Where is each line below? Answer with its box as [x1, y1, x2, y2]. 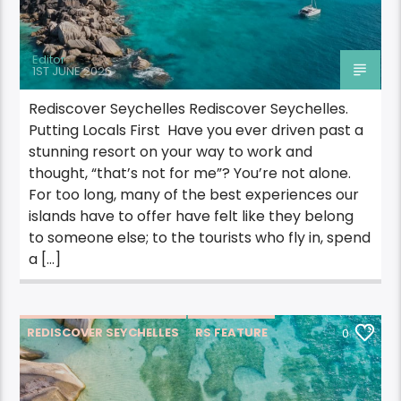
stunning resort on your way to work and [29, 141, 313, 163]
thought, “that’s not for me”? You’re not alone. [29, 163, 352, 184]
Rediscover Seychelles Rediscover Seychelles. [29, 98, 349, 120]
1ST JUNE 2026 [32, 62, 113, 80]
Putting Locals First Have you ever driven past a [29, 120, 364, 141]
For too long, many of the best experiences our [29, 184, 360, 206]
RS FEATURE [195, 324, 269, 342]
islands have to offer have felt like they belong [29, 206, 354, 227]
